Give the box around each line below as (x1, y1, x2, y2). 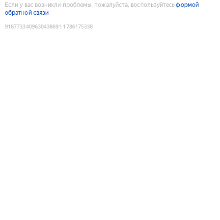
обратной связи (5, 9, 49, 16)
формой (176, 1, 199, 8)
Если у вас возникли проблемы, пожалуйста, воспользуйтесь (5, 1, 175, 8)
